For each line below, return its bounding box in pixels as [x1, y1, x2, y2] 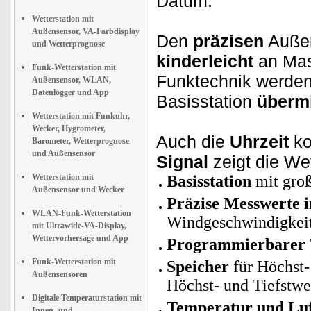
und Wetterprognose [32, 39, 105, 49]
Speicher [167, 258, 229, 276]
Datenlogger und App [32, 87, 109, 97]
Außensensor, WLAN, [32, 75, 111, 85]
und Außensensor [32, 149, 95, 158]
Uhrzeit [230, 132, 289, 151]
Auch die [156, 132, 230, 151]
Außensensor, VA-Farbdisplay [32, 26, 140, 36]
